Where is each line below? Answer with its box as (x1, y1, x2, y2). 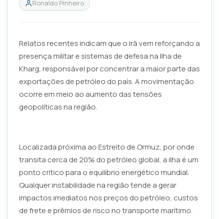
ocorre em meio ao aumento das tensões (19, 88, 162, 99)
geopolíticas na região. (19, 101, 97, 112)
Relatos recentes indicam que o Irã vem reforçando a (19, 38, 200, 48)
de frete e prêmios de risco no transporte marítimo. (19, 205, 193, 216)
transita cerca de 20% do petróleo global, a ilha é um (19, 154, 198, 165)
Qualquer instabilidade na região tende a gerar (19, 179, 176, 190)
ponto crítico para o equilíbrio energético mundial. (19, 167, 189, 177)
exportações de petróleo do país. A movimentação (19, 76, 194, 87)
